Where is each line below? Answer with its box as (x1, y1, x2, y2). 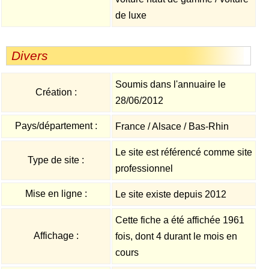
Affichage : (33, 231, 79, 241)
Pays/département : (14, 121, 97, 131)
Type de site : (28, 155, 84, 165)
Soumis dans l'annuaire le (115, 79, 226, 89)
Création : (35, 87, 77, 97)
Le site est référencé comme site (115, 147, 252, 157)
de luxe (115, 10, 147, 20)
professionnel (115, 163, 173, 174)
